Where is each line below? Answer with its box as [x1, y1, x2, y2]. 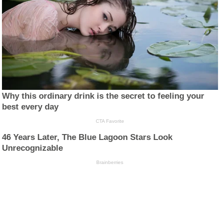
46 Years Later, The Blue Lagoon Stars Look [2, 133, 173, 142]
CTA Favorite [95, 118, 124, 124]
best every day [2, 102, 59, 112]
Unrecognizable [2, 143, 63, 153]
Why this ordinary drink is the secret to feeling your [2, 91, 205, 101]
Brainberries [96, 160, 124, 165]
